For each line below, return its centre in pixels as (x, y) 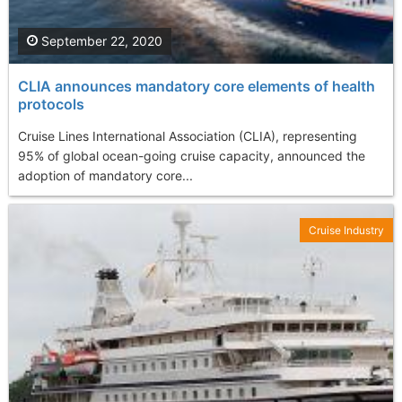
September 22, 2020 (100, 41)
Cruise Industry (346, 231)
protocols (51, 105)
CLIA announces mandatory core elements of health (197, 87)
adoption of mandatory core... (105, 176)
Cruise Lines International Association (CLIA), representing (188, 136)
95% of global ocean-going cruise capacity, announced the (192, 156)
